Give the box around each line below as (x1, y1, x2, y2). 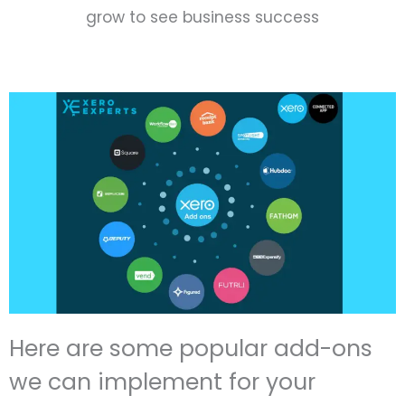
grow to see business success (86, 5, 319, 28)
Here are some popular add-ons (9, 332, 372, 364)
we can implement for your (9, 365, 316, 398)
